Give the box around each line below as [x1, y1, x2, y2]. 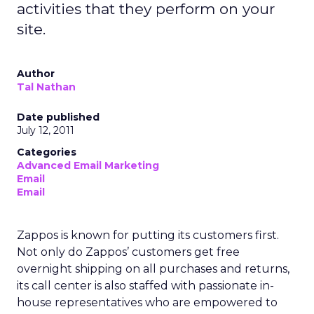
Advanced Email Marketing [17, 159, 159, 172]
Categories [17, 146, 76, 158]
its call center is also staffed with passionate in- [17, 279, 274, 292]
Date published [17, 111, 100, 123]
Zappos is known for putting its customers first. [17, 228, 279, 242]
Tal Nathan [17, 81, 76, 93]
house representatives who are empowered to [17, 296, 278, 309]
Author [17, 67, 55, 80]
